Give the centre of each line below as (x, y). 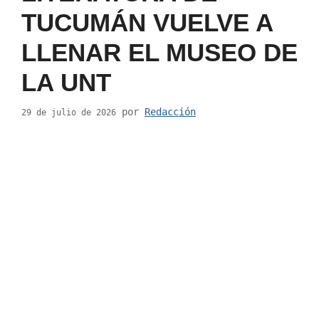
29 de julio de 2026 (69, 113)
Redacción (170, 112)
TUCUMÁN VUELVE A (147, 22)
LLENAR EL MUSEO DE (159, 52)
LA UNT (66, 82)
